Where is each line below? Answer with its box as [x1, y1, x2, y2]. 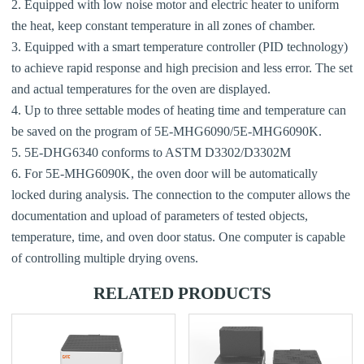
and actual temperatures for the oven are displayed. [11, 81, 271, 96]
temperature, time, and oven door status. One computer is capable [11, 229, 345, 244]
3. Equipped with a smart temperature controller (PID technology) [11, 39, 348, 54]
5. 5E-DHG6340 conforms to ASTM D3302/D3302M [11, 145, 291, 159]
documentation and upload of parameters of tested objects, [11, 208, 308, 223]
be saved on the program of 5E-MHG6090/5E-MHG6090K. [11, 123, 322, 138]
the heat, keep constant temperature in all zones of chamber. [11, 18, 315, 32]
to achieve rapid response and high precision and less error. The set [11, 60, 353, 75]
